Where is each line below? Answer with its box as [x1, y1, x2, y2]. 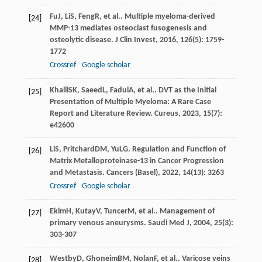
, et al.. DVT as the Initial [133, 85, 216, 95]
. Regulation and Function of [127, 144, 226, 154]
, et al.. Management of [134, 206, 215, 216]
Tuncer [104, 206, 127, 216]
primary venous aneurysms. [49, 218, 148, 227]
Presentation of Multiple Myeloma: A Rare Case [49, 97, 211, 106]
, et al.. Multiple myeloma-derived [99, 12, 215, 21]
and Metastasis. [49, 168, 106, 177]
